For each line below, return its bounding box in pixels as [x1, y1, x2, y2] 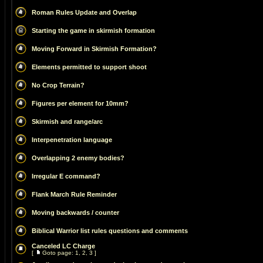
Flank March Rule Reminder [32, 191, 117, 198]
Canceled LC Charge [32, 242, 95, 249]
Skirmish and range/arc [32, 118, 103, 125]
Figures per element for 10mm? [32, 100, 129, 107]
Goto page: [42, 249, 75, 256]
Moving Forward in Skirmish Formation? [32, 45, 157, 52]
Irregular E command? [32, 173, 100, 180]
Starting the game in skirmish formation [32, 27, 155, 34]
